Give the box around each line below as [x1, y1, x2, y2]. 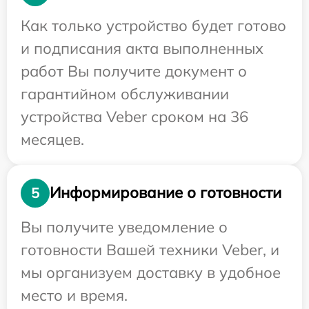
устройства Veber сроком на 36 [21, 106, 248, 126]
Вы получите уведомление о [21, 217, 228, 237]
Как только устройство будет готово [21, 15, 286, 35]
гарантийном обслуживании [21, 83, 229, 103]
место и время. [21, 285, 128, 305]
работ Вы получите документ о [21, 61, 247, 81]
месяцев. [21, 129, 84, 149]
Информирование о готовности [50, 183, 281, 203]
